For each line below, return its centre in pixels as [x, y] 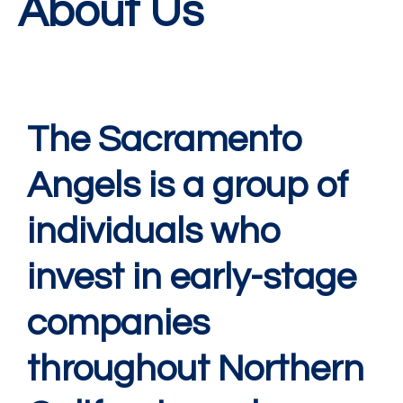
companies [118, 324]
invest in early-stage [192, 278]
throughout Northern [196, 370]
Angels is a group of [188, 186]
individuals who [154, 232]
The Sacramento [165, 140]
